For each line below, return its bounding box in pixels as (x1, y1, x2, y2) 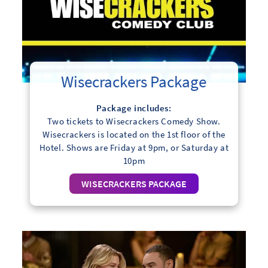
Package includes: (96, 102, 172, 114)
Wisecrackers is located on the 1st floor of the (42, 128, 226, 140)
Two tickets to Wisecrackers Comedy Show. (47, 115, 221, 127)
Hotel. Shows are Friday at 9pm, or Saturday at (39, 141, 229, 153)
